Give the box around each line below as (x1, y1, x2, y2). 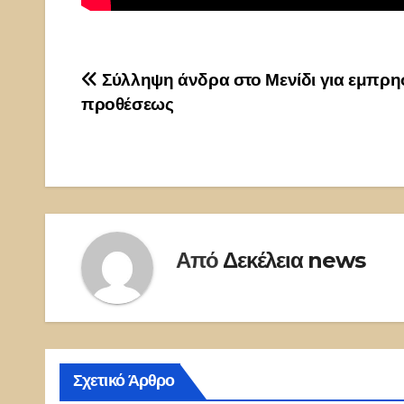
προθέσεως (81, 94, 174, 114)
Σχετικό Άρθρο (73, 370, 175, 390)
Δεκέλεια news (223, 247, 365, 274)
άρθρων (80, 105, 182, 141)
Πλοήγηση (80, 68, 215, 104)
